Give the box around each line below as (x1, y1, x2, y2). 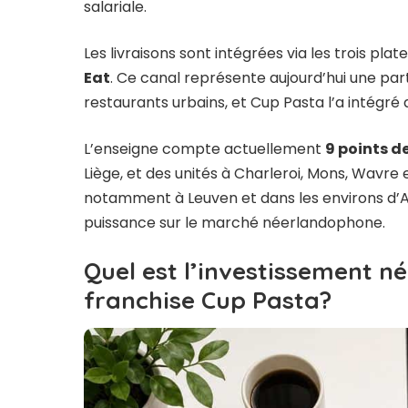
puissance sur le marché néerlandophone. (84, 211, 385, 233)
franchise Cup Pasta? (84, 284, 331, 315)
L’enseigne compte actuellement (84, 138, 325, 159)
